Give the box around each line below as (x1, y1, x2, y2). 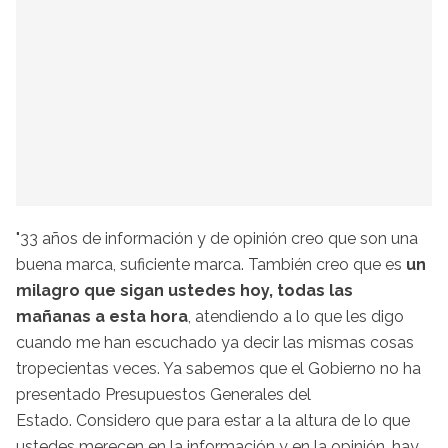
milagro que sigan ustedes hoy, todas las (16, 280, 353, 300)
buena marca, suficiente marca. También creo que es (16, 254, 402, 274)
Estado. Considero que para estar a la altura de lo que (16, 410, 410, 430)
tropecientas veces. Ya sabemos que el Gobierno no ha (16, 358, 421, 378)
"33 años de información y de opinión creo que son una (16, 228, 418, 248)
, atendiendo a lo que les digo (188, 306, 404, 326)
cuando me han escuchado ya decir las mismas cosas (16, 332, 414, 352)
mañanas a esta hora (16, 306, 188, 326)
